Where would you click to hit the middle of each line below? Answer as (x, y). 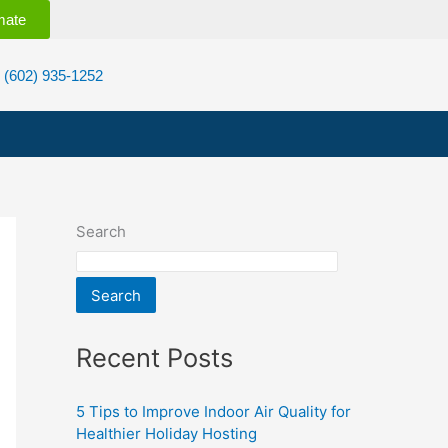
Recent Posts (154, 357)
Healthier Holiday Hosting (166, 433)
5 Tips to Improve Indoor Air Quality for (213, 411)
